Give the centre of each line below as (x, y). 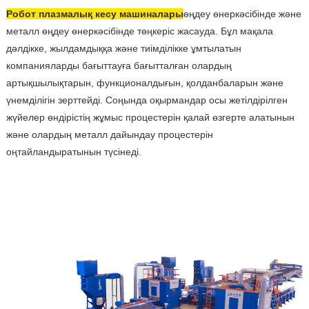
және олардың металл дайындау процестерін (109, 135)
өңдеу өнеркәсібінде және (242, 14)
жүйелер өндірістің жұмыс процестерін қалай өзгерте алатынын (150, 118)
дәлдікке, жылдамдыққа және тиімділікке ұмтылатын (123, 49)
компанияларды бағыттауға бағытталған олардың (119, 66)
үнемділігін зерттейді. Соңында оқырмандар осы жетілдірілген (147, 100)
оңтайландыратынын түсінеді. (73, 152)
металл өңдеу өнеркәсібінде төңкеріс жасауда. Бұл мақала (139, 31)
